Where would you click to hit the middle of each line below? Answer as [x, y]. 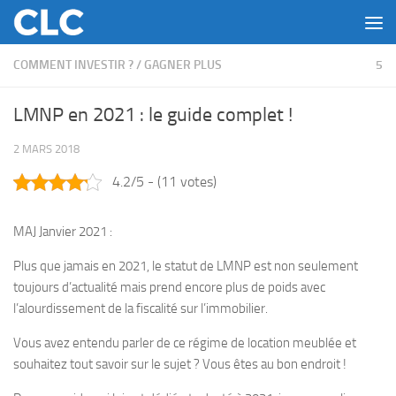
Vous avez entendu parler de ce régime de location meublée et [185, 343]
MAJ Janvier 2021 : [63, 232]
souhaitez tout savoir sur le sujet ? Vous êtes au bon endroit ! [180, 364]
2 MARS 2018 [46, 149]
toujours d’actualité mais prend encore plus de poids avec [169, 287]
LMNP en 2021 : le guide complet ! [153, 115]
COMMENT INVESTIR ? [73, 65]
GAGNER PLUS [183, 65]
